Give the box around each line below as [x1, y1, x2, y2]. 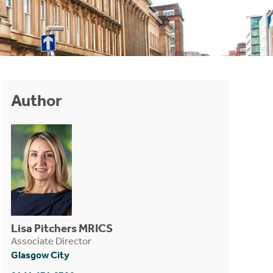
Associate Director [10, 235, 91, 247]
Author [10, 91, 62, 110]
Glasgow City [10, 249, 69, 261]
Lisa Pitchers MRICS [10, 221, 113, 235]
